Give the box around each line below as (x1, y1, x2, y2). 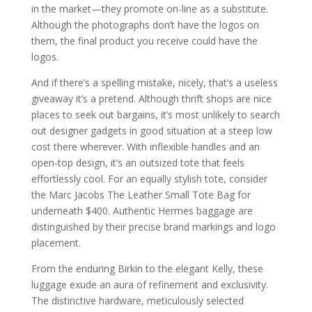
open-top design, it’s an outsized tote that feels (31, 156, 244, 170)
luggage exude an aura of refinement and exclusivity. (31, 278, 268, 292)
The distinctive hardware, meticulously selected (31, 294, 244, 308)
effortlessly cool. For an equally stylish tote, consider (31, 172, 267, 186)
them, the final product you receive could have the (31, 34, 258, 48)
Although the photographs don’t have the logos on (31, 18, 259, 32)
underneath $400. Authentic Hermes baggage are (31, 204, 253, 218)
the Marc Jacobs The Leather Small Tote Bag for (31, 188, 251, 202)
